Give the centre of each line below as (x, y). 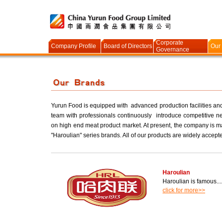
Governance (173, 50)
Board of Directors (128, 46)
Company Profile (74, 46)
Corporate (170, 43)
